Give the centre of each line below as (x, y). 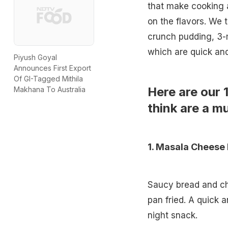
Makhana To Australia (50, 90)
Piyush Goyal (35, 58)
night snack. (172, 215)
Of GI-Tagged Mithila (48, 79)
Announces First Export (52, 68)
